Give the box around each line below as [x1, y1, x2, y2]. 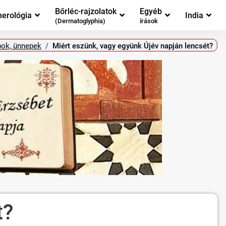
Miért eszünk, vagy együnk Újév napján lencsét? [52, 41, 213, 50]
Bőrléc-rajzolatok [55, 6, 117, 16]
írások [140, 17, 158, 25]
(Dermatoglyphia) [55, 17, 105, 25]
